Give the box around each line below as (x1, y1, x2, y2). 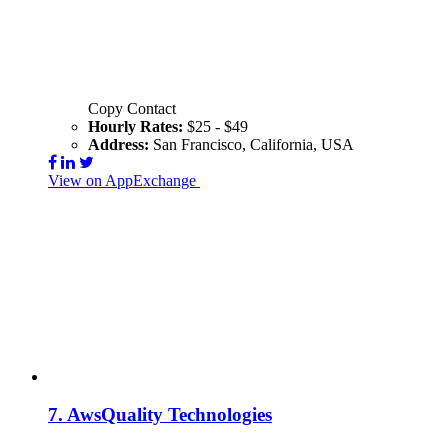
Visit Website (200, 171, 283, 189)
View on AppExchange (48, 171, 196, 189)
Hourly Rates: (88, 117, 187, 135)
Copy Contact (88, 99, 176, 117)
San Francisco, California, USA (153, 135, 354, 153)
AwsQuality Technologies (67, 404, 272, 426)
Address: (88, 135, 153, 153)
